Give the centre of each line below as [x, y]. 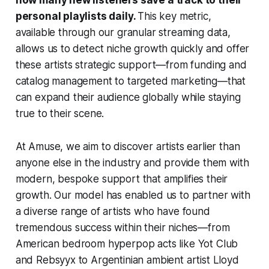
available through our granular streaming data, [123, 32]
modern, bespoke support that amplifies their [122, 179]
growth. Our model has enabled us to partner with [133, 195]
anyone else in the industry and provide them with [132, 162]
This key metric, [174, 16]
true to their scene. [60, 113]
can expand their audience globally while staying [128, 97]
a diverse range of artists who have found [113, 211]
